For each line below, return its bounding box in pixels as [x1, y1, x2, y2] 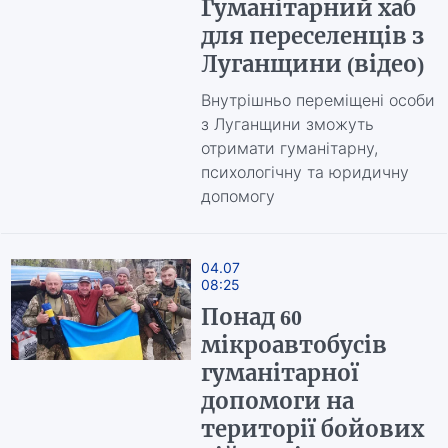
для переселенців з [200, 22, 424, 50]
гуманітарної [200, 359, 359, 387]
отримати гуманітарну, [200, 138, 378, 158]
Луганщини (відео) [200, 50, 424, 78]
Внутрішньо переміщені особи [200, 90, 435, 110]
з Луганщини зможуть [200, 114, 374, 134]
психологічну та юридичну [200, 162, 409, 182]
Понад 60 [200, 303, 302, 331]
